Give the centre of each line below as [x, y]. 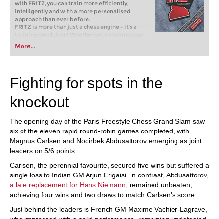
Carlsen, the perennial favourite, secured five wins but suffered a [109, 165]
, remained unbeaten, [159, 185]
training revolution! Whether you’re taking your [79, 35]
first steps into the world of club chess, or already [81, 43]
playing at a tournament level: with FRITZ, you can [82, 50]
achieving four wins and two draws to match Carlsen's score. [103, 195]
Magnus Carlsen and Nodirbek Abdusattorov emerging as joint [106, 141]
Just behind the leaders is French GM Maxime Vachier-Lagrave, [109, 209]
